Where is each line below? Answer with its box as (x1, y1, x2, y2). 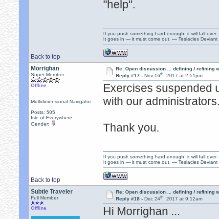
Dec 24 (144, 196, 160, 202)
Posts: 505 (31, 109, 56, 115)
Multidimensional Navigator (31, 99, 91, 104)
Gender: (31, 121, 51, 127)
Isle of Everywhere (31, 115, 73, 120)
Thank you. (103, 121, 160, 134)
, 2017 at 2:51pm (163, 73, 202, 79)
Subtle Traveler (31, 188, 73, 195)
